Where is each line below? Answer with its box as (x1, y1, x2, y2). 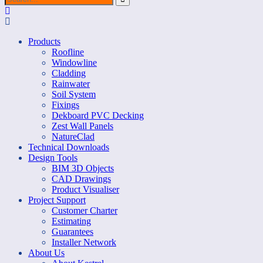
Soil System (52, 89, 96, 99)
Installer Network (52, 237, 116, 247)
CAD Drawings (52, 174, 111, 184)
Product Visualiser (52, 184, 119, 194)
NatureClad (52, 131, 95, 141)
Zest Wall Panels (52, 121, 113, 131)
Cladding (52, 68, 86, 78)
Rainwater (52, 79, 90, 89)
